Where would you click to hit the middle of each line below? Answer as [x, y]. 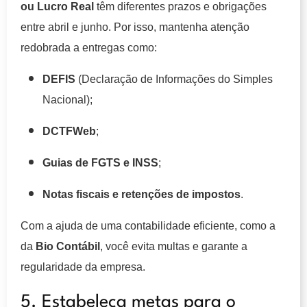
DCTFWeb [69, 131]
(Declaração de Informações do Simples [174, 79]
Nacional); [67, 99]
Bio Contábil [68, 246]
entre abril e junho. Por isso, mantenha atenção [135, 27]
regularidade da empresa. [83, 267]
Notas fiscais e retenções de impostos [142, 194]
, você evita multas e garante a [174, 246]
